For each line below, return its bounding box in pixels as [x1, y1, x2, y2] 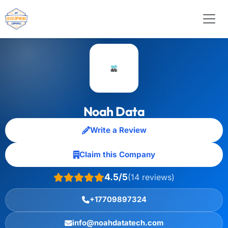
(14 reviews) [128, 172, 175, 182]
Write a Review [90, 125, 147, 135]
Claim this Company [79, 150, 155, 159]
